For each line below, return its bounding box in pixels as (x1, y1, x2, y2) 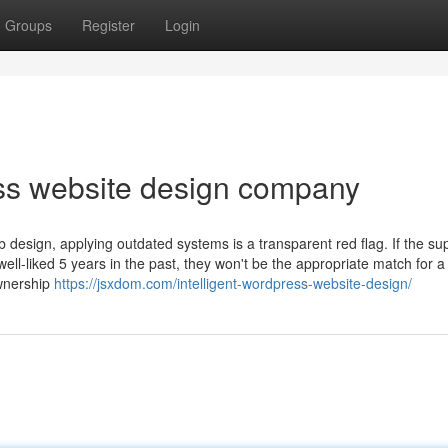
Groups (5, 15, 52, 35)
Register (82, 15, 135, 35)
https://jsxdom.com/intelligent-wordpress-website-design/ (54, 273, 412, 293)
